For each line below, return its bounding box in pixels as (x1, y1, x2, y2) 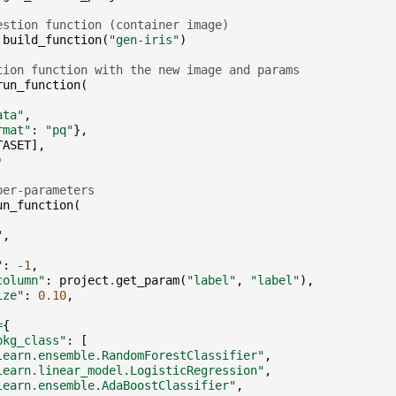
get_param (115, 272, 179, 287)
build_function (2, 32, 102, 47)
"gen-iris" (108, 32, 179, 47)
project (58, 272, 109, 287)
